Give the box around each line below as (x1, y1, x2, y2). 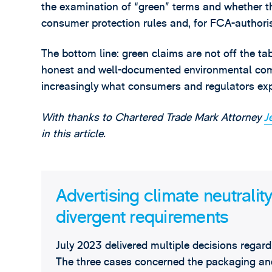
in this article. (41, 126, 106, 141)
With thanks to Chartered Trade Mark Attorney (41, 110, 265, 124)
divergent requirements (55, 205, 228, 229)
